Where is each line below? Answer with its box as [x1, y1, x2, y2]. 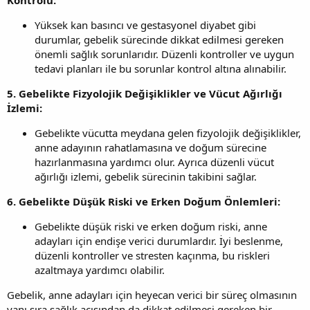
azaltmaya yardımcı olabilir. [35, 262, 165, 277]
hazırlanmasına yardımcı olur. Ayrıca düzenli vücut [35, 154, 274, 169]
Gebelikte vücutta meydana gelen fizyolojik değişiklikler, [35, 125, 301, 140]
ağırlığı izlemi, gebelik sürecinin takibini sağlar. [35, 169, 257, 183]
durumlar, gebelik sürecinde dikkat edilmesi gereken [35, 32, 284, 46]
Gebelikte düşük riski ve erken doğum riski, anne [35, 219, 267, 233]
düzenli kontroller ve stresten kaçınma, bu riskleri [35, 248, 270, 262]
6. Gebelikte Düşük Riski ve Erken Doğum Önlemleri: [7, 194, 280, 208]
